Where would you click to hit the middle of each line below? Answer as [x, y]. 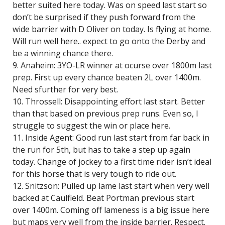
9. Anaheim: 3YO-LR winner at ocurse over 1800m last [112, 65]
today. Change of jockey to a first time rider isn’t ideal [112, 162]
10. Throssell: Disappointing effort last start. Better [109, 101]
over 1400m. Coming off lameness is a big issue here [111, 210]
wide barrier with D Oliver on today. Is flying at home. [112, 29]
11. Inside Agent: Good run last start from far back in [111, 138]
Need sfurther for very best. [65, 89]
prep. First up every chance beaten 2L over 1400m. [107, 77]
